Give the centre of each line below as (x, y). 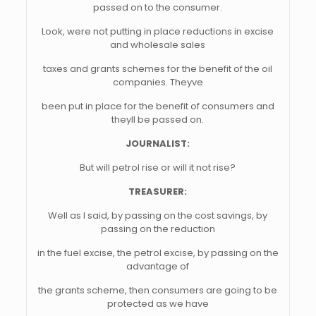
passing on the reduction (158, 229)
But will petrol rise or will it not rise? (158, 168)
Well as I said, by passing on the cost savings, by (158, 215)
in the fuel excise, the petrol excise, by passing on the (158, 253)
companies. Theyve (158, 82)
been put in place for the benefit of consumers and (158, 106)
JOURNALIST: (158, 144)
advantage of (158, 266)
